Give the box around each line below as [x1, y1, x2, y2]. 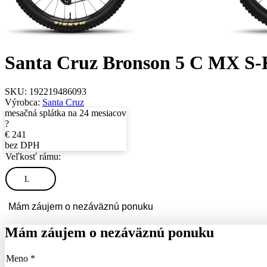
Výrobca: [5, 97, 42, 108]
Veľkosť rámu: [5, 151, 61, 162]
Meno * [6, 253, 35, 263]
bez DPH [5, 140, 40, 151]
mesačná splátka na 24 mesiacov [5, 108, 126, 119]
